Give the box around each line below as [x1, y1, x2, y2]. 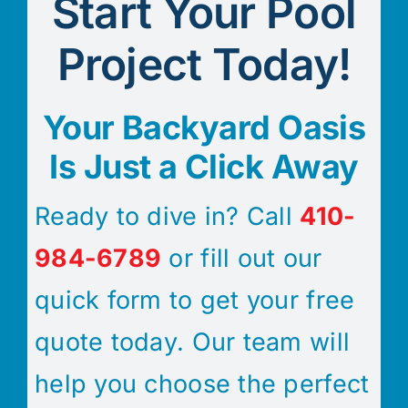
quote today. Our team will [35, 326, 351, 357]
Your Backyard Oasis [42, 107, 366, 148]
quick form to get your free [35, 284, 355, 315]
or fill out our [161, 242, 322, 273]
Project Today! [56, 36, 352, 91]
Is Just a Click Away [49, 146, 359, 187]
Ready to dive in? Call [35, 200, 301, 231]
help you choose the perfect [35, 368, 370, 399]
